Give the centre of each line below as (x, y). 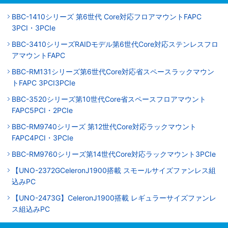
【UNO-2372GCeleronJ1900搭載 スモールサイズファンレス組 (114, 170)
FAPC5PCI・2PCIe (42, 110)
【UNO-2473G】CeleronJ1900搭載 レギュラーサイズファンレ (114, 197)
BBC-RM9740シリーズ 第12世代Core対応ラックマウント (104, 126)
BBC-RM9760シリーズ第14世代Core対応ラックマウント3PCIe (114, 154)
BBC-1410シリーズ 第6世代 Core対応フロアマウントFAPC (107, 16)
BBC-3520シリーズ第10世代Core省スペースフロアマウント (109, 99)
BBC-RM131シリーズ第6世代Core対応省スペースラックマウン (113, 71)
